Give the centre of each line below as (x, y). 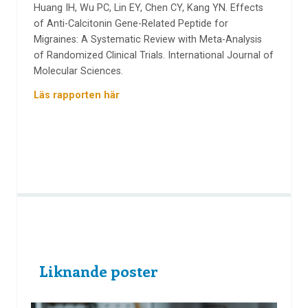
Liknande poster (98, 271)
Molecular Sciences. (78, 71)
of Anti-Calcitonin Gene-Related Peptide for (131, 24)
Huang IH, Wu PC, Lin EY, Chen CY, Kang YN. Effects (148, 8)
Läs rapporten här (76, 95)
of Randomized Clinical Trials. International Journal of (153, 56)
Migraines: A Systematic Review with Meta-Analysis (147, 40)
